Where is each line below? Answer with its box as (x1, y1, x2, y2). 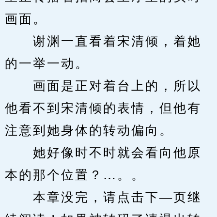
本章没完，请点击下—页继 (5, 190, 201, 204)
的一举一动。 (5, 57, 89, 71)
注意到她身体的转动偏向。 (5, 124, 173, 138)
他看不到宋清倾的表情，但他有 (5, 101, 201, 115)
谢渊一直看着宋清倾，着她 (5, 34, 201, 48)
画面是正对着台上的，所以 (5, 79, 201, 93)
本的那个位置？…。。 (5, 168, 145, 182)
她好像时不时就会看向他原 (5, 146, 201, 160)
